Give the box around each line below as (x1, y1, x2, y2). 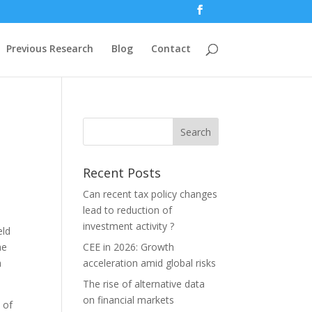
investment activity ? (83, 219, 175, 233)
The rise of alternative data (83, 277, 205, 290)
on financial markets (83, 293, 175, 306)
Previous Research (6, 42, 93, 55)
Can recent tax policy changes (83, 187, 218, 201)
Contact (150, 42, 191, 55)
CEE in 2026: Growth (83, 240, 175, 253)
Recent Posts (83, 164, 162, 181)
